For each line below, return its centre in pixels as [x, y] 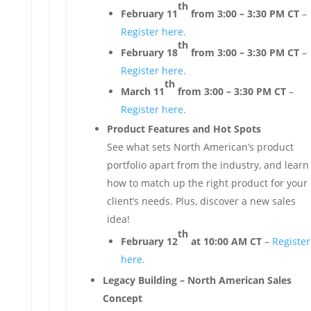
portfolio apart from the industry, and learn [208, 165]
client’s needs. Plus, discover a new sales [201, 201]
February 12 [149, 241]
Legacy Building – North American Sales [197, 280]
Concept [122, 298]
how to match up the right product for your [207, 183]
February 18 [149, 52]
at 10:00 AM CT [225, 241]
